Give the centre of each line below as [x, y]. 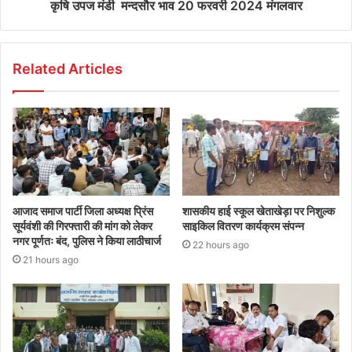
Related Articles [68, 68]
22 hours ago [221, 245]
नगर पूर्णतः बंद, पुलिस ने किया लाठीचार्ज [88, 241]
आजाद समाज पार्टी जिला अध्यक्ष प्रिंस [83, 211]
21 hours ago [51, 260]
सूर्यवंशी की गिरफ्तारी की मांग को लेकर [82, 226]
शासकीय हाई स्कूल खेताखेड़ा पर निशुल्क [258, 211]
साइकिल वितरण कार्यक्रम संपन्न [243, 226]
